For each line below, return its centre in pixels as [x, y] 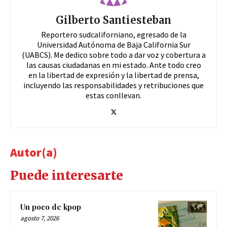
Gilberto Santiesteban [113, 20]
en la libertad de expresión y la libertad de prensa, [113, 75]
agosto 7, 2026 [40, 218]
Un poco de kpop [51, 206]
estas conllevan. [113, 95]
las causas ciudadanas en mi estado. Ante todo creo [113, 65]
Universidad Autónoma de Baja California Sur [113, 44]
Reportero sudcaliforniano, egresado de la [113, 34]
